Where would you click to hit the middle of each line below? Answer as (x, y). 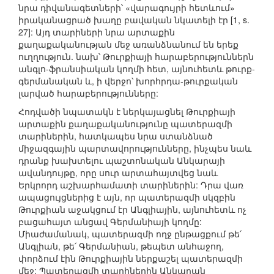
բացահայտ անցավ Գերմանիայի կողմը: (110, 222)
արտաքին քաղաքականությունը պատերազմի (125, 124)
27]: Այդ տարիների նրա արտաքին (97, 32)
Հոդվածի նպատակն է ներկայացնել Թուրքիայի (127, 112)
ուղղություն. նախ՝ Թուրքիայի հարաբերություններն (136, 57)
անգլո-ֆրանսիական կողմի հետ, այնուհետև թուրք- (137, 69)
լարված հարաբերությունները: (88, 93)
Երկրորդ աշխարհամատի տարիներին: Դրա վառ (131, 185)
